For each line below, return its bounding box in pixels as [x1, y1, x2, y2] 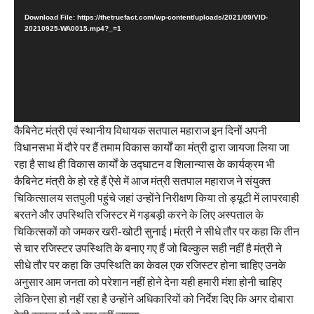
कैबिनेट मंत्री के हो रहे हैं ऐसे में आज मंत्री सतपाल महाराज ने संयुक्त [13, 173, 271, 187]
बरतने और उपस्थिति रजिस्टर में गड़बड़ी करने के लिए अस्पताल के [13, 207, 264, 221]
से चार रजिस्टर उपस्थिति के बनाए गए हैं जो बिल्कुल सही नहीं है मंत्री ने [13, 240, 282, 254]
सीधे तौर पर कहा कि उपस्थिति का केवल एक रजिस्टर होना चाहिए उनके [13, 257, 286, 271]
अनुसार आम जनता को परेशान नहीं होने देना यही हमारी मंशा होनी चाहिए [13, 274, 282, 288]
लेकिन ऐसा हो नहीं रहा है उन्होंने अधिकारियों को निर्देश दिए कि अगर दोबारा [13, 291, 294, 305]
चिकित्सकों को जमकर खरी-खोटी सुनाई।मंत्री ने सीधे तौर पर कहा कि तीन [13, 224, 299, 238]
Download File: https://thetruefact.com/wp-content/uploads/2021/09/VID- [24, 13, 268, 21]
